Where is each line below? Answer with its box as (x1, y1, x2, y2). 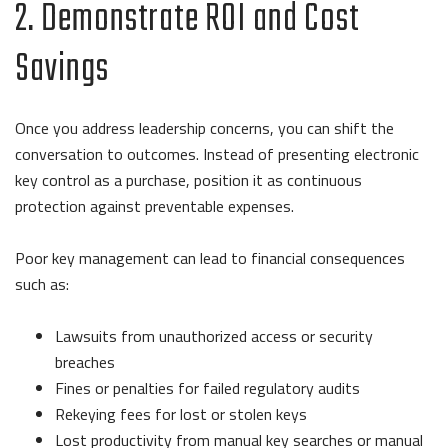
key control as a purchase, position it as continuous (15, 167, 362, 192)
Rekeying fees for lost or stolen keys (55, 401, 307, 426)
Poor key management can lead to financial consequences (15, 245, 405, 270)
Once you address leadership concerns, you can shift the (15, 115, 394, 140)
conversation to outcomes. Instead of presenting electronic (15, 141, 419, 166)
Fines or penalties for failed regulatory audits (55, 375, 360, 400)
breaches (55, 349, 115, 374)
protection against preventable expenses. (15, 193, 298, 218)
